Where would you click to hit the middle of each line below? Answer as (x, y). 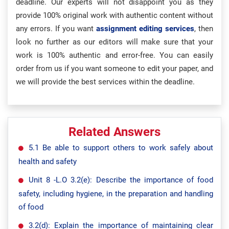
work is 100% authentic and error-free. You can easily (114, 55)
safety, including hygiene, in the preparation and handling (116, 194)
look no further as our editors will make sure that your (114, 42)
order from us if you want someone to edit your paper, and (114, 68)
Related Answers (114, 132)
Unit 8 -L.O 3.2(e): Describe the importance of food (121, 180)
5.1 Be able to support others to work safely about (121, 148)
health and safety (48, 162)
